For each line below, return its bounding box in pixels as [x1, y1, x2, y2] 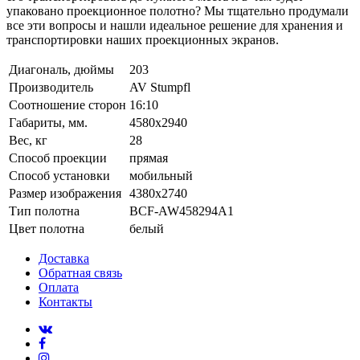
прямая [129, 150, 168, 165]
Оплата [39, 280, 79, 294]
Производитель [9, 80, 93, 94]
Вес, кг [9, 133, 47, 147]
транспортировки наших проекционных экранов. [6, 32, 279, 47]
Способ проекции [9, 150, 107, 165]
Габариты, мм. [9, 115, 88, 129]
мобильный [129, 168, 193, 182]
